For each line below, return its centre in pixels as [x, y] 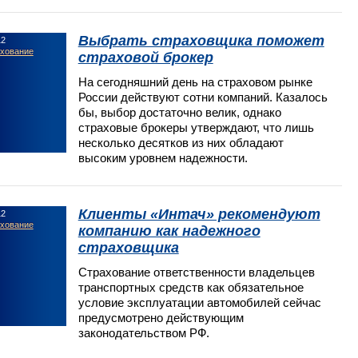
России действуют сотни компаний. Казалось [203, 97]
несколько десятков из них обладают [181, 142]
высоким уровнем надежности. [163, 157]
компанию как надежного [169, 231]
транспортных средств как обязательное [191, 287]
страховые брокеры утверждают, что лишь [196, 127]
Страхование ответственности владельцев [196, 272]
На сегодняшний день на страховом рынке [195, 82]
